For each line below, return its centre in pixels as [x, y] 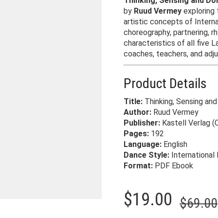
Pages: [136, 134]
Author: [137, 112]
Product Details [165, 83]
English [174, 144]
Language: [143, 144]
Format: [138, 166]
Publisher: [142, 123]
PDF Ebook [173, 166]
